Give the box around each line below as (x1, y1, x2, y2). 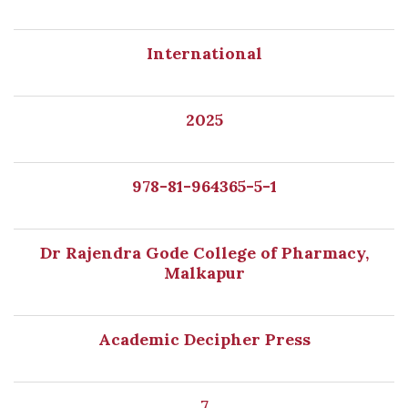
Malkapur (163, 262, 245, 283)
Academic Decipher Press (97, 329, 311, 350)
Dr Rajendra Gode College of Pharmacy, (39, 242, 369, 263)
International (146, 43, 262, 64)
